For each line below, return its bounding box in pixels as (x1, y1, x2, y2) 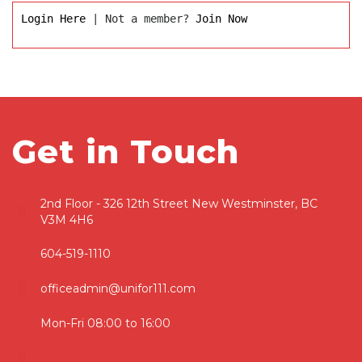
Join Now (196, 11, 247, 25)
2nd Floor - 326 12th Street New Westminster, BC (40, 196, 318, 211)
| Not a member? (86, 11, 196, 25)
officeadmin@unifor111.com (40, 280, 196, 296)
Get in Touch (12, 131, 239, 171)
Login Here (21, 11, 86, 25)
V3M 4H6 (40, 212, 94, 227)
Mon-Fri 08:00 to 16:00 (40, 315, 171, 330)
